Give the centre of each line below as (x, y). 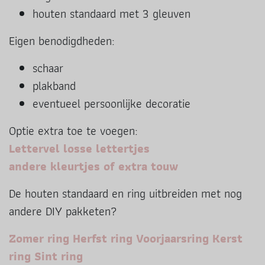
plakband (54, 86)
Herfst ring (103, 238)
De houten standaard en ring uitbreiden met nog (125, 193)
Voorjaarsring (172, 238)
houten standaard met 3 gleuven (112, 14)
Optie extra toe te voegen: (73, 131)
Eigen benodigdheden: (62, 41)
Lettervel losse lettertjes (79, 148)
